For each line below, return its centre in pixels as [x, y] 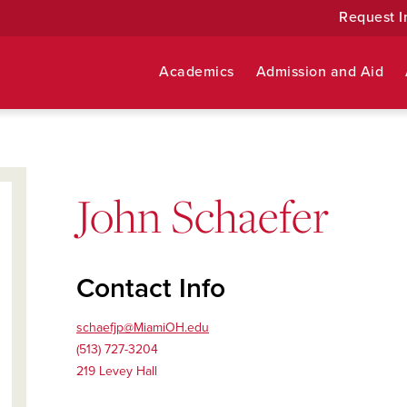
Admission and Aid [320, 72]
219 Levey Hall [117, 371]
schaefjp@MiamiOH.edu [143, 328]
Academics [197, 72]
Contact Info [151, 288]
